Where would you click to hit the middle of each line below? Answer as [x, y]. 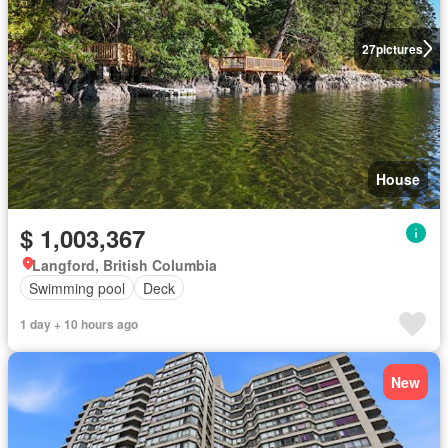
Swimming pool [77, 287]
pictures [399, 48]
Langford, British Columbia [124, 265]
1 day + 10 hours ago [79, 324]
